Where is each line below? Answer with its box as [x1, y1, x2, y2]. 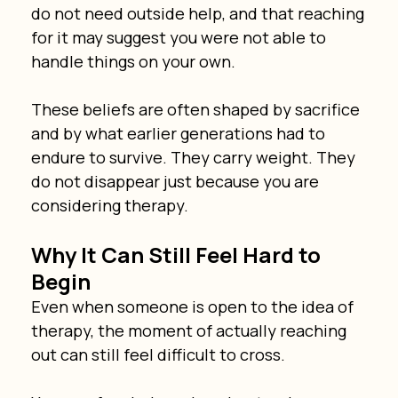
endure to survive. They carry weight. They [30, 146, 359, 168]
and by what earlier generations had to [30, 122, 329, 144]
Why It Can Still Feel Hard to [30, 239, 325, 269]
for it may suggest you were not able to [30, 26, 330, 48]
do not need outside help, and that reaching [30, 2, 368, 24]
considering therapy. [30, 194, 188, 216]
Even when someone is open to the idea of [30, 295, 357, 317]
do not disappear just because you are [30, 170, 322, 192]
